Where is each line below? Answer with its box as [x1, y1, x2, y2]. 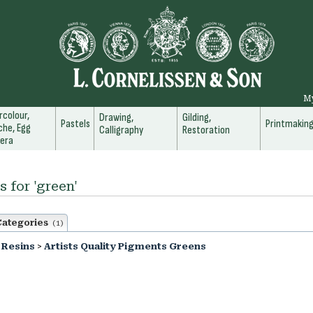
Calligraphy [99, 124, 143, 137]
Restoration [182, 124, 230, 137]
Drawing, [99, 111, 133, 124]
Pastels [61, 117, 90, 131]
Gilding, [182, 111, 211, 124]
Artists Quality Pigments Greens [44, 241, 206, 252]
